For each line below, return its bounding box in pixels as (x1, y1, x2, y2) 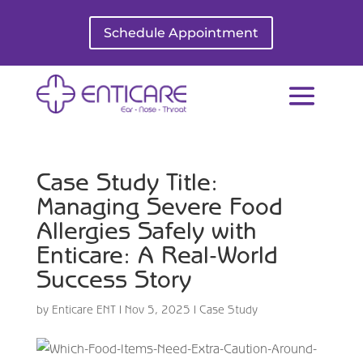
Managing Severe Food (36, 191, 283, 220)
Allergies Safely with (36, 216, 257, 244)
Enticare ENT (51, 302, 116, 316)
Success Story (36, 264, 191, 293)
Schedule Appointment (104, 24, 259, 41)
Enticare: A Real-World (36, 240, 278, 268)
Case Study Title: (36, 167, 218, 195)
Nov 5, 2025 (124, 302, 190, 316)
